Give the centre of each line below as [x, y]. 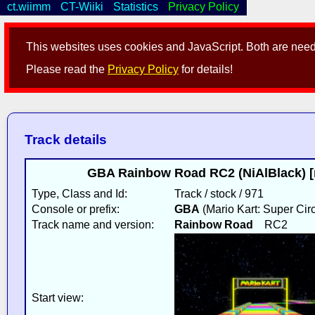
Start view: [57, 297]
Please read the [67, 70]
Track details [65, 140]
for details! [206, 70]
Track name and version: [92, 224]
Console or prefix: [75, 209]
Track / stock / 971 [219, 193]
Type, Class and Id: [79, 193]
